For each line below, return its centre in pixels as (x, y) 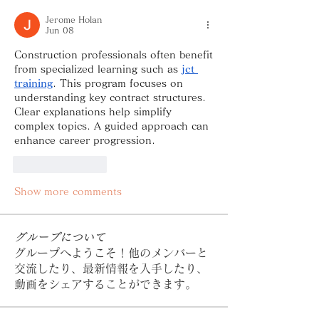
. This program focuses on (118, 83)
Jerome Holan (74, 19)
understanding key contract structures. (110, 97)
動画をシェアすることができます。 (105, 284)
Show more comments (68, 191)
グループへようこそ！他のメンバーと (111, 252)
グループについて (60, 237)
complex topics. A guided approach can (111, 126)
